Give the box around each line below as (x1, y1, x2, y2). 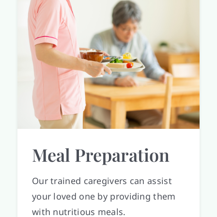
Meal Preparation (31, 142, 170, 166)
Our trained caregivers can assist (31, 174, 172, 186)
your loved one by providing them (31, 190, 176, 202)
